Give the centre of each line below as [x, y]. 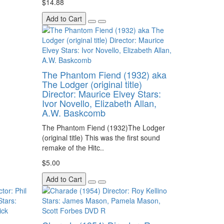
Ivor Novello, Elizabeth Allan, [99, 103]
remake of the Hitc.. [73, 147]
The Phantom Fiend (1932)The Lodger [103, 127]
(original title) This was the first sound [101, 137]
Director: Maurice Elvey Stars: [101, 93]
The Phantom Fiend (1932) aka [104, 74]
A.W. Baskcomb [73, 112]
